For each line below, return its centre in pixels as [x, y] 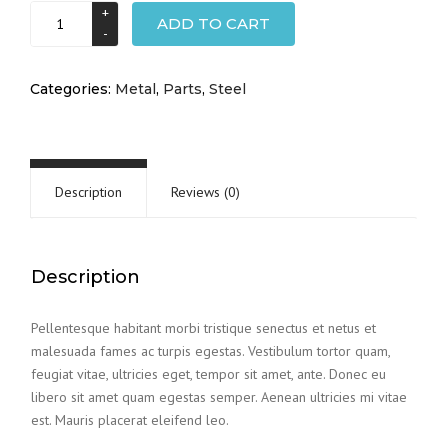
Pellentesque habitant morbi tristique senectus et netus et [203, 328]
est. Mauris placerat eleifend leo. [130, 420]
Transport [62, 11]
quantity [58, 80]
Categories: [72, 88]
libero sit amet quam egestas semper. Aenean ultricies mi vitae [219, 397]
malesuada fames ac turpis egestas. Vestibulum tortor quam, [210, 351]
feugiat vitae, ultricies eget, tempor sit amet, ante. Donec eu [208, 374]
